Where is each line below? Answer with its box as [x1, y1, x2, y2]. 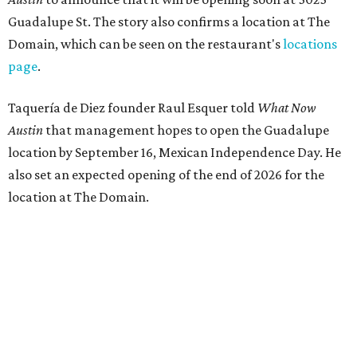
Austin [8, 122, 43, 138]
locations [283, 36, 337, 52]
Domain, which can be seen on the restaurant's [8, 36, 283, 52]
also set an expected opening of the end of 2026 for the [8, 167, 324, 182]
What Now [257, 100, 316, 116]
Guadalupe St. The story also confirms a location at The [8, 14, 330, 29]
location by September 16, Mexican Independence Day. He [8, 144, 341, 160]
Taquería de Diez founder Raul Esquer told [8, 100, 257, 116]
